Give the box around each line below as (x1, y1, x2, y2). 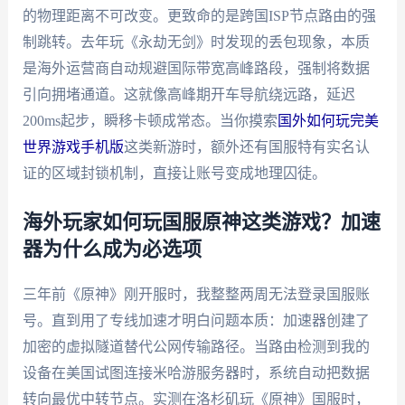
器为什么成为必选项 (22, 240, 202, 260)
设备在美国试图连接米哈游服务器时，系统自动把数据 (22, 365, 370, 381)
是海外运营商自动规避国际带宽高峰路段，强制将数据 (22, 60, 370, 76)
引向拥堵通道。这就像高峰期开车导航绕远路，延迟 (22, 86, 355, 102)
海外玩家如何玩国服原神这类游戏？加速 (22, 212, 381, 233)
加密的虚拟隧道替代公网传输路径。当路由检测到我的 (22, 339, 370, 355)
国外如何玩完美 (277, 112, 379, 128)
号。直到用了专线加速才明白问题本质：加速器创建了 (22, 313, 370, 329)
